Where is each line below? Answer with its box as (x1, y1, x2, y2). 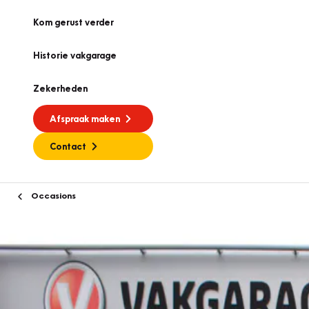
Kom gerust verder (33, 17, 114, 28)
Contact (50, 141, 86, 152)
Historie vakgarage (33, 50, 117, 61)
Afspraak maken (50, 113, 120, 124)
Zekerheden (33, 83, 88, 94)
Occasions (29, 190, 76, 201)
